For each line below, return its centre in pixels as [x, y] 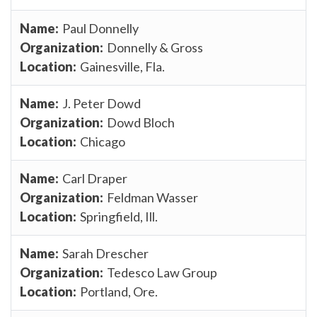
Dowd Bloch [141, 122]
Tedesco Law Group [162, 272]
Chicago [103, 141]
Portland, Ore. [119, 291]
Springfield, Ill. [119, 216]
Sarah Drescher [105, 253]
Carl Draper [95, 178]
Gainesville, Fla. [122, 66]
